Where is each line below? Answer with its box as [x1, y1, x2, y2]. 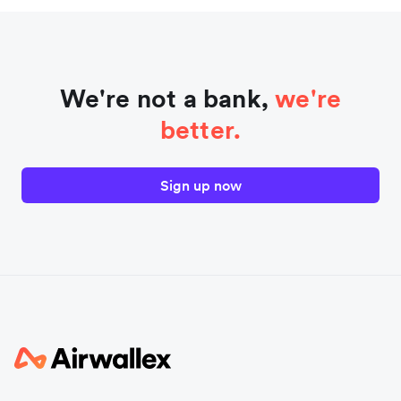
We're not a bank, [59, 81, 276, 115]
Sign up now [159, 175, 242, 194]
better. [159, 113, 242, 146]
